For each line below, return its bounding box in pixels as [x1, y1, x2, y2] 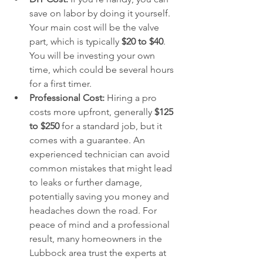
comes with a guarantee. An [29, 134, 147, 146]
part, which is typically [29, 36, 122, 47]
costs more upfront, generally [29, 106, 154, 117]
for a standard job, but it [59, 120, 164, 131]
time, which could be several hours [29, 64, 176, 75]
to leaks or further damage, [29, 177, 144, 188]
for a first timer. [29, 78, 92, 89]
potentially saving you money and [29, 191, 171, 202]
